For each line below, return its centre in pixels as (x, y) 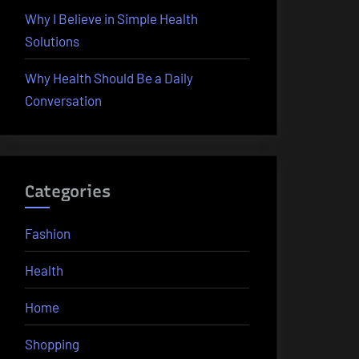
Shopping (52, 343)
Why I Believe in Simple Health (111, 18)
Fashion (48, 233)
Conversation (63, 100)
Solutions (52, 40)
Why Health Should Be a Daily (109, 77)
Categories (68, 192)
